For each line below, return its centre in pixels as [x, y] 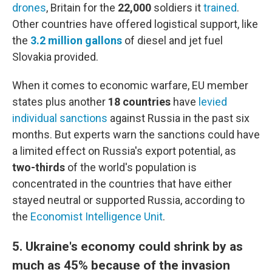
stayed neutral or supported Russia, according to [128, 200]
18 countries [139, 102]
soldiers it [178, 8]
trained [220, 8]
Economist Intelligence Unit [97, 216]
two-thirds [39, 167]
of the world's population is [131, 167]
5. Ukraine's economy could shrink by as [127, 246]
